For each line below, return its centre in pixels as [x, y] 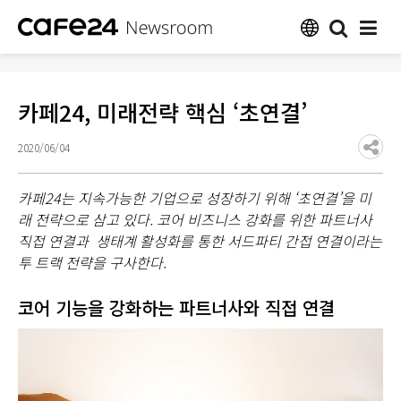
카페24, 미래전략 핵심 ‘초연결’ [162, 112]
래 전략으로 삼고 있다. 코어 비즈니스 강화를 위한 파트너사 [195, 219]
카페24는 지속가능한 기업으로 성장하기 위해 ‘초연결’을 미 [195, 198]
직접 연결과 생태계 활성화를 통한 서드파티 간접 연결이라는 [200, 241]
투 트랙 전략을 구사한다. [92, 262]
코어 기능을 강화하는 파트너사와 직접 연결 [176, 307]
